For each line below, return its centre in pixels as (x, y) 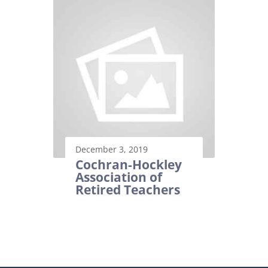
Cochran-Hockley (129, 165)
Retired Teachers (128, 190)
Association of (119, 177)
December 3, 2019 (112, 150)
